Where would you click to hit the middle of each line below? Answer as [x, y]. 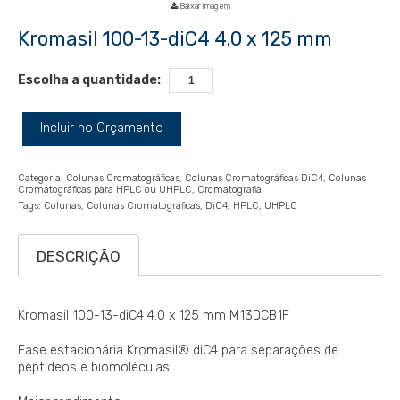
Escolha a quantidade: [89, 80]
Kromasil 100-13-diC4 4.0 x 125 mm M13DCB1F [154, 316]
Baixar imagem [204, 7]
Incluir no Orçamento [102, 129]
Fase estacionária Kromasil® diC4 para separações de [178, 351]
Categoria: [41, 179]
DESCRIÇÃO [79, 257]
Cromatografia [229, 190]
